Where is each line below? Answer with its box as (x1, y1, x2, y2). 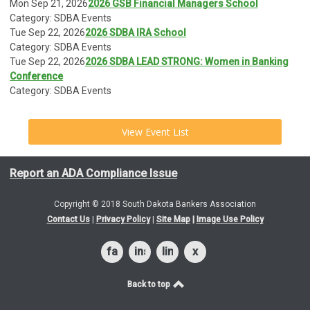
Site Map (156, 214, 190, 224)
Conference (10, 70, 63, 82)
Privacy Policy (95, 214, 150, 224)
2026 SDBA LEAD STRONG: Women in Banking (85, 55, 289, 67)
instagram (134, 244, 186, 258)
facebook (107, 244, 156, 258)
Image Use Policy (196, 214, 264, 224)
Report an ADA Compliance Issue (10, 166, 177, 180)
